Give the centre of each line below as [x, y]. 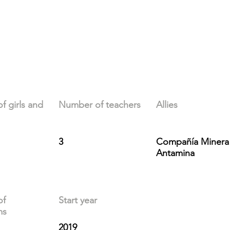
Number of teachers [100, 104]
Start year [78, 200]
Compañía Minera [193, 141]
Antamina [175, 153]
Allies [167, 104]
